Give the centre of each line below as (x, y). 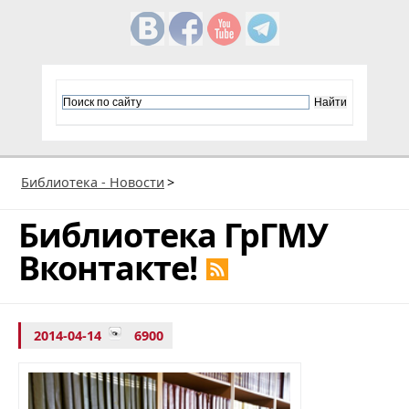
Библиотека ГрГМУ (173, 235)
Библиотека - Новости (93, 182)
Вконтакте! (108, 267)
